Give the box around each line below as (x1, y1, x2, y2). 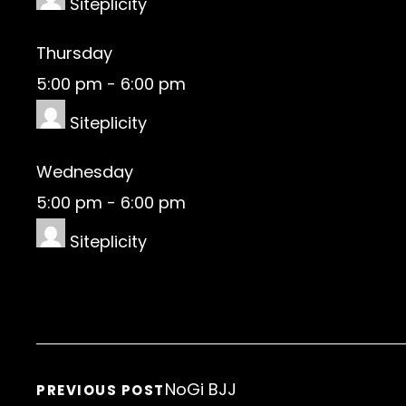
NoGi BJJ (164, 378, 237, 401)
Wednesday (36, 160, 133, 183)
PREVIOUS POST (36, 381, 165, 400)
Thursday (36, 42, 112, 64)
